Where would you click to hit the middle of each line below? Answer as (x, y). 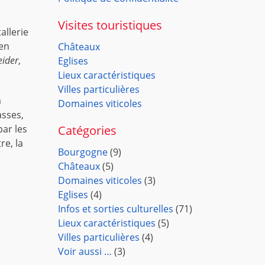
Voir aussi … (85, 251)
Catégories (88, 130)
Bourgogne (83, 152)
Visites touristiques (110, 25)
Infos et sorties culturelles (116, 209)
